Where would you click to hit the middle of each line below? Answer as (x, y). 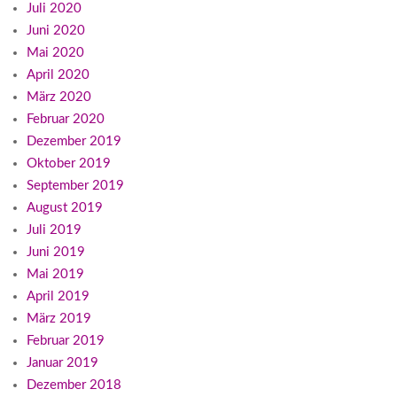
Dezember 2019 (74, 142)
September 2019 (75, 186)
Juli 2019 (54, 230)
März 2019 (59, 319)
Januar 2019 (62, 363)
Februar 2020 (66, 120)
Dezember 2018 (74, 385)
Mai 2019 (55, 275)
